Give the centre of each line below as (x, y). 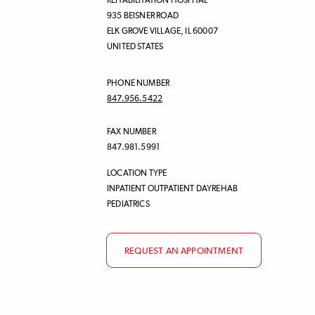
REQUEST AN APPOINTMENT (184, 251)
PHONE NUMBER (139, 84)
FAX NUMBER (131, 133)
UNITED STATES (135, 47)
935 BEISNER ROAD (143, 17)
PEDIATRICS (128, 205)
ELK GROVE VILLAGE (144, 32)
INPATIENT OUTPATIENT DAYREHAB (173, 189)
